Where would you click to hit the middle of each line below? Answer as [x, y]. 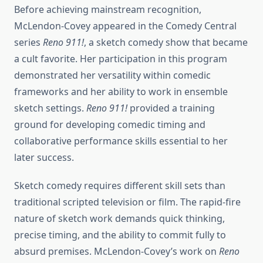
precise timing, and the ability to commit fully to [120, 235]
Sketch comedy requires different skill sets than [120, 186]
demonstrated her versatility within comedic [112, 75]
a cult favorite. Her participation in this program [121, 59]
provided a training [171, 108]
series [28, 43]
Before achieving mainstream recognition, [108, 10]
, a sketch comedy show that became [166, 43]
